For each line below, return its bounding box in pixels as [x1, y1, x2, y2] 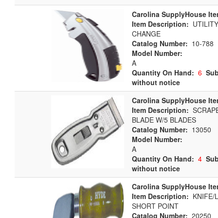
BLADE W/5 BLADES [132, 115, 196, 125]
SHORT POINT [132, 201, 179, 211]
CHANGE [132, 29, 161, 38]
